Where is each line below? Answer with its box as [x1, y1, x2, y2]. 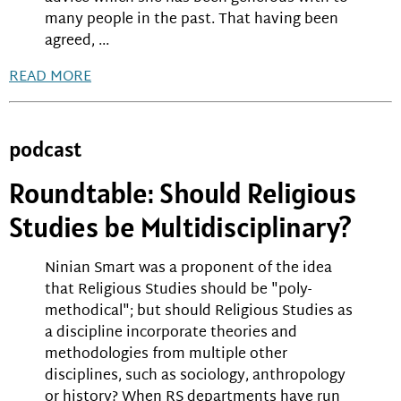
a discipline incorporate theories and [45, 320, 297, 347]
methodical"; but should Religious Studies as [45, 299, 353, 326]
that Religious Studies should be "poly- [45, 277, 311, 304]
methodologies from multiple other [45, 342, 287, 369]
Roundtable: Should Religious [9, 175, 356, 212]
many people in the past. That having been [45, 6, 338, 33]
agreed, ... [45, 28, 109, 55]
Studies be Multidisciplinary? [9, 209, 352, 246]
